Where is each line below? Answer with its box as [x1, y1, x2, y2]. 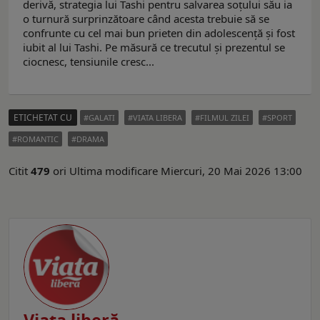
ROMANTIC [17, 134, 59, 145]
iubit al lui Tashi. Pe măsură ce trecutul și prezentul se [23, 40, 285, 55]
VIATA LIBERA [133, 112, 182, 124]
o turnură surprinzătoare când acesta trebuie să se [23, 11, 269, 26]
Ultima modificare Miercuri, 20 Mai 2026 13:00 [69, 164, 302, 179]
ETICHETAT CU [14, 111, 72, 124]
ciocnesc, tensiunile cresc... [23, 54, 154, 69]
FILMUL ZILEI [200, 112, 249, 124]
